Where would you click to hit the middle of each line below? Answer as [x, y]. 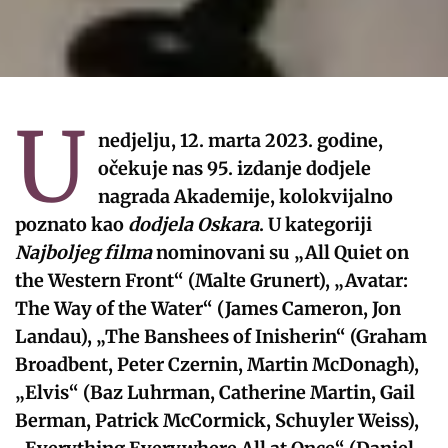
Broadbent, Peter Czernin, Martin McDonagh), [217, 364]
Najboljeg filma [84, 252]
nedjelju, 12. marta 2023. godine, [240, 140]
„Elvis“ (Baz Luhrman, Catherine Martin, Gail [215, 392]
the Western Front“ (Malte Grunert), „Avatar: [212, 280]
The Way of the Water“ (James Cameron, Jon [208, 308]
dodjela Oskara [194, 224]
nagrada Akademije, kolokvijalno [245, 196]
